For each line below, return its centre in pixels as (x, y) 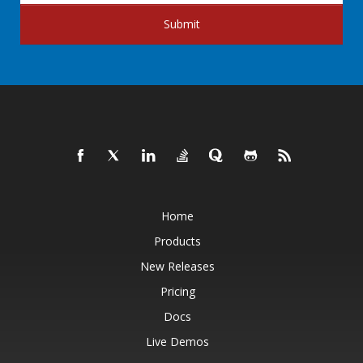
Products (177, 241)
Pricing (177, 291)
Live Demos (177, 342)
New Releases (177, 266)
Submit (181, 24)
